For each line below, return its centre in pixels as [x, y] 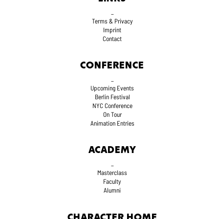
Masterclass [112, 173]
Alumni [112, 190]
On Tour [112, 114]
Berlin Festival [112, 97]
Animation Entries [112, 123]
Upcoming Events [112, 88]
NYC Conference [112, 106]
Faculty [112, 182]
